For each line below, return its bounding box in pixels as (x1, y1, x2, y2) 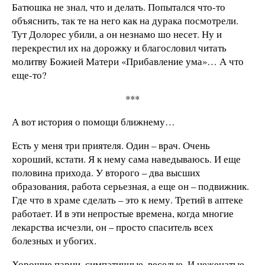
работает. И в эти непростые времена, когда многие (12, 206, 234, 221)
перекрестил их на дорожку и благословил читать (12, 40, 227, 54)
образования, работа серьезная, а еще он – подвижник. (12, 179, 249, 193)
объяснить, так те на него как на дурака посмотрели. (12, 13, 238, 27)
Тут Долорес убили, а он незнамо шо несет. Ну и (12, 27, 222, 41)
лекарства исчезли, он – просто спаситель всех (12, 220, 214, 234)
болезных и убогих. (12, 234, 96, 248)
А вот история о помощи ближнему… (12, 115, 175, 129)
